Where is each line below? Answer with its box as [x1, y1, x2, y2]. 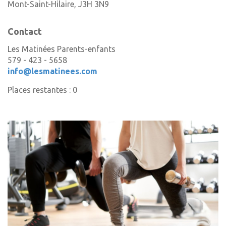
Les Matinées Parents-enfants [8, 44, 116, 53]
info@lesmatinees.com [8, 67, 97, 76]
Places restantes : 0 [8, 85, 77, 94]
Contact [8, 26, 42, 36]
